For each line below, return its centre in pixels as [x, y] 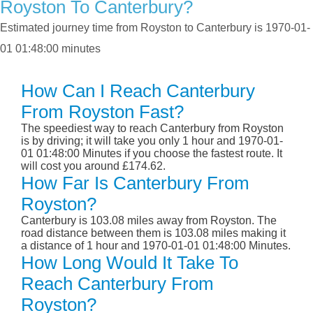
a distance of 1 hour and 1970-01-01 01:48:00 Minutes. [156, 246]
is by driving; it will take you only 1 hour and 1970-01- [152, 141]
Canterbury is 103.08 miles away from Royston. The [149, 221]
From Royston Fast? [102, 112]
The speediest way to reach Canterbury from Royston [152, 129]
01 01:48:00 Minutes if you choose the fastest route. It [152, 154]
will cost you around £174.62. [93, 166]
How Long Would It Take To [130, 263]
